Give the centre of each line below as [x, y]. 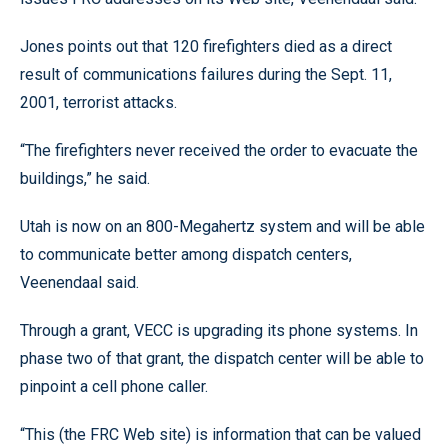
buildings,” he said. [85, 178]
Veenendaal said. [79, 282]
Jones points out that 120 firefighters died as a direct [206, 46]
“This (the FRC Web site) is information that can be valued [220, 434]
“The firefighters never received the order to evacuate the [219, 150]
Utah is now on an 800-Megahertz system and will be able [222, 226]
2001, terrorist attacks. [98, 102]
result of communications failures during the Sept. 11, [206, 74]
